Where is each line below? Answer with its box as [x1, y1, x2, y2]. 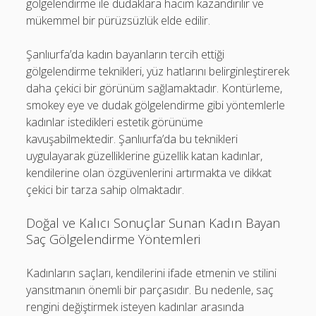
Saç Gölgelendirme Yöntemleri [26, 230, 201, 248]
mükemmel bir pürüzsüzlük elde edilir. [26, 12, 211, 28]
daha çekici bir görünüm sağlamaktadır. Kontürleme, [26, 80, 283, 96]
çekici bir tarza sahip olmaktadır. [26, 181, 185, 197]
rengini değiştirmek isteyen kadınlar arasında [26, 298, 245, 315]
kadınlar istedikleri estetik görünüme [26, 114, 204, 130]
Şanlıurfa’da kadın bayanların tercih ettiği [26, 46, 225, 62]
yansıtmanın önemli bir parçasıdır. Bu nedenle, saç [26, 281, 274, 298]
